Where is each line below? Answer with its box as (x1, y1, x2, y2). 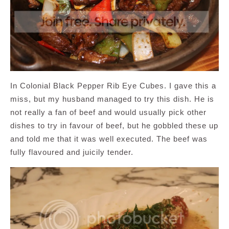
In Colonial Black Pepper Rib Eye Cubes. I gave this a (10, 81, 216, 90)
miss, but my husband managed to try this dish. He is (10, 94, 214, 103)
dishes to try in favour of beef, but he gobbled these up (10, 121, 218, 130)
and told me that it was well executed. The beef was (10, 134, 208, 143)
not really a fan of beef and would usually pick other (10, 107, 207, 117)
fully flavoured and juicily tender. (10, 147, 133, 156)
